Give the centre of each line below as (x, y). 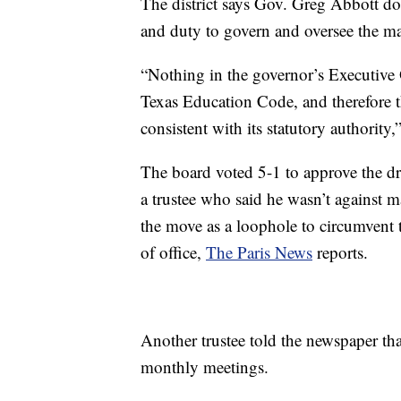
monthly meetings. (205, 367)
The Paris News (259, 252)
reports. (340, 252)
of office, (173, 252)
